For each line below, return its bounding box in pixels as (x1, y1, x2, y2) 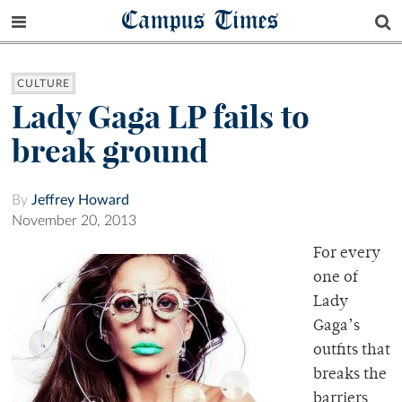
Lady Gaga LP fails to (12, 97, 310, 137)
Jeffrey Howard (31, 193, 129, 208)
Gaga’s (313, 319, 360, 336)
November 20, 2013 (12, 214, 136, 229)
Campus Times (122, 3, 280, 36)
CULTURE (17, 78, 71, 90)
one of (313, 270, 358, 287)
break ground (12, 131, 208, 171)
